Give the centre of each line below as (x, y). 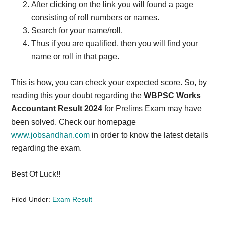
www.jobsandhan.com (51, 135)
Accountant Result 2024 (58, 109)
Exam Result (73, 199)
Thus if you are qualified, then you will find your (115, 43)
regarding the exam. (47, 148)
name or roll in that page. (75, 57)
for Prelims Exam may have (153, 109)
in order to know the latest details (149, 135)
